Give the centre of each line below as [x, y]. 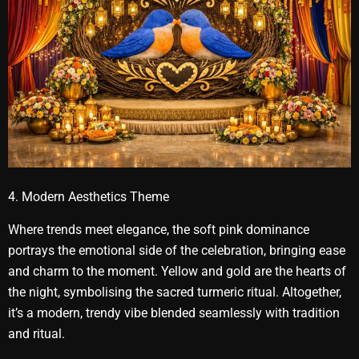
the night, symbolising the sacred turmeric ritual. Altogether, [175, 292]
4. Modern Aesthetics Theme [89, 197]
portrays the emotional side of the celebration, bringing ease [177, 250]
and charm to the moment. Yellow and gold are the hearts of [177, 271]
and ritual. [36, 333]
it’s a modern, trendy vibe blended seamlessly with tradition [174, 313]
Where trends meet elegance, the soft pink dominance [159, 229]
